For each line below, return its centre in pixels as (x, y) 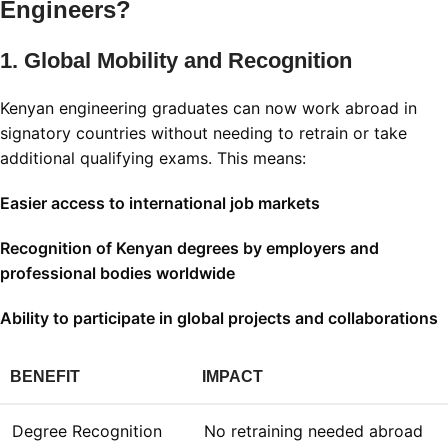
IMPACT (232, 377)
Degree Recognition (87, 431)
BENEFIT (45, 377)
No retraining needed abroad (313, 431)
